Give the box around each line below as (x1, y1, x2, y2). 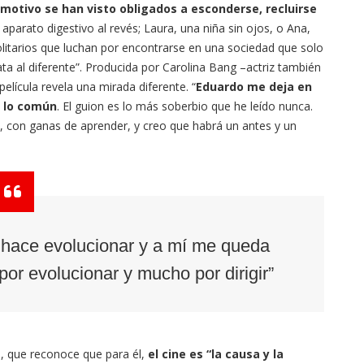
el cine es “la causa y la (148, 346, 284, 362)
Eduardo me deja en (196, 79, 312, 95)
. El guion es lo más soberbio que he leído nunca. (57, 98, 313, 115)
